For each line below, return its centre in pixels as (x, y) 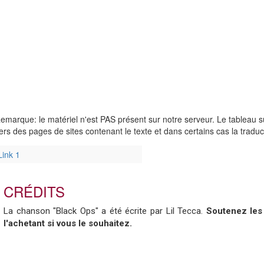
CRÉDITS (34, 191)
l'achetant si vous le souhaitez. (68, 223)
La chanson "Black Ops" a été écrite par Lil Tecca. (105, 211)
